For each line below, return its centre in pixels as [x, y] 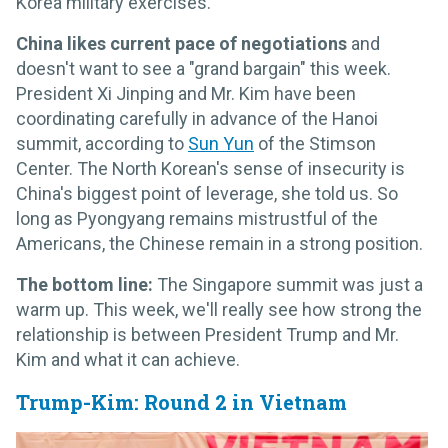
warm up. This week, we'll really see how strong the [219, 310]
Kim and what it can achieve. [128, 360]
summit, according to [102, 144]
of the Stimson [315, 144]
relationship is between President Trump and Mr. [207, 335]
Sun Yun [221, 144]
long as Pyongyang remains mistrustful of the [197, 219]
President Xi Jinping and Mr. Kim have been [186, 94]
